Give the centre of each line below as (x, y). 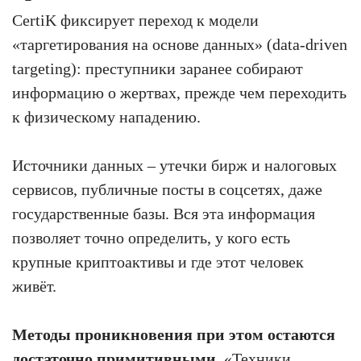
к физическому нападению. (106, 116)
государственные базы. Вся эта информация (164, 213)
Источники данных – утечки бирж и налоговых (174, 165)
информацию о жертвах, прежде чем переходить (179, 92)
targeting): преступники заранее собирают (158, 68)
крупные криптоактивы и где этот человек (158, 261)
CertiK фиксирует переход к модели (135, 20)
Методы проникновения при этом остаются (174, 334)
